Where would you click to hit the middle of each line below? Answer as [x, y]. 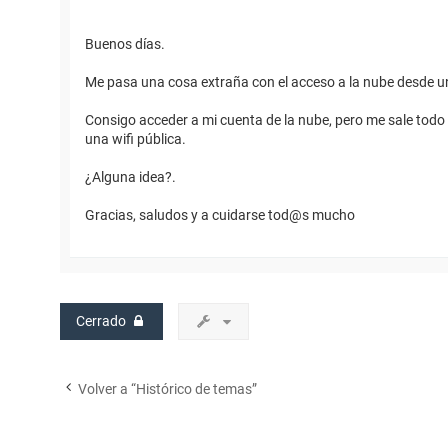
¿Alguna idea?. [130, 177]
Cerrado [101, 321]
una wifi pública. [135, 139]
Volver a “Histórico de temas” [167, 389]
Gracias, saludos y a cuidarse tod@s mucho [220, 215]
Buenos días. [125, 44]
